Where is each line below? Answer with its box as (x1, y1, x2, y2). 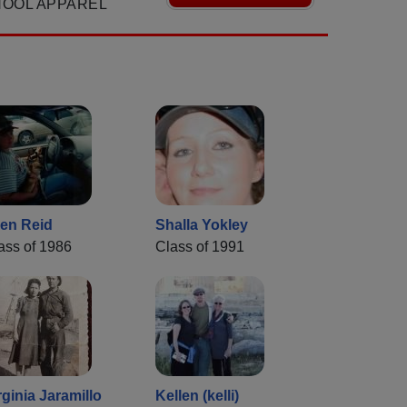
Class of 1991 (155, 239, 244, 255)
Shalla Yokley (155, 217, 248, 233)
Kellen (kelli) (155, 388, 239, 404)
